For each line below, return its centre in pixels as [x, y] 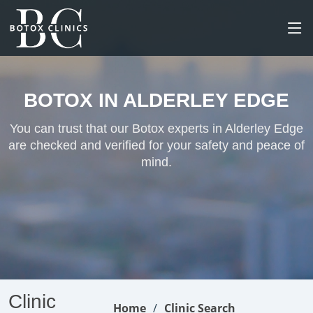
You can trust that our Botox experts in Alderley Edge [156, 129]
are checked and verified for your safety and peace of [156, 145]
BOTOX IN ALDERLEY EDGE [156, 100]
